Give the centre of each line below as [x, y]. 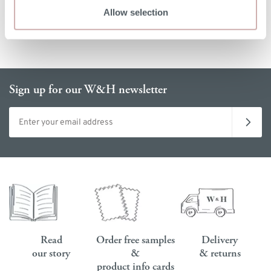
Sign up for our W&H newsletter [88, 90]
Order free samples [135, 240]
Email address [35, 113]
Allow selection [135, 12]
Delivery [220, 240]
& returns [220, 253]
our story [51, 253]
